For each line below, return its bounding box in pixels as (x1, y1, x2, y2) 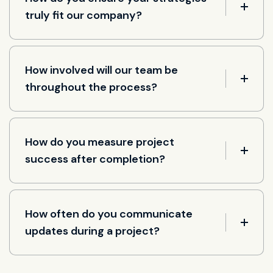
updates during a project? (25, 223, 160, 238)
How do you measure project (25, 134, 174, 149)
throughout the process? (25, 79, 157, 94)
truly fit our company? (25, 7, 142, 23)
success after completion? (25, 151, 165, 166)
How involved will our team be (25, 62, 178, 77)
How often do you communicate (25, 206, 193, 221)
